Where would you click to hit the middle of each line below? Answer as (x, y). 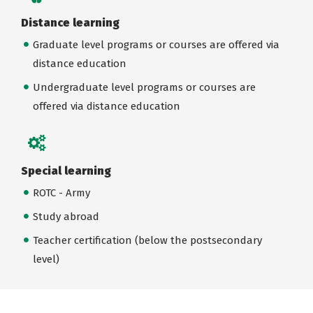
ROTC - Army (61, 192)
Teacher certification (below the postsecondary (147, 240)
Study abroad (66, 216)
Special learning (66, 170)
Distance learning (70, 23)
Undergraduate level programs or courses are (144, 87)
